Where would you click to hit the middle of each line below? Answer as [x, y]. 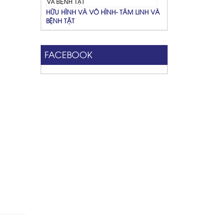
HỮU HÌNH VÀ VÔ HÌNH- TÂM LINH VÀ [103, 11]
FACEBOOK [68, 54]
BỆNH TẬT [60, 20]
